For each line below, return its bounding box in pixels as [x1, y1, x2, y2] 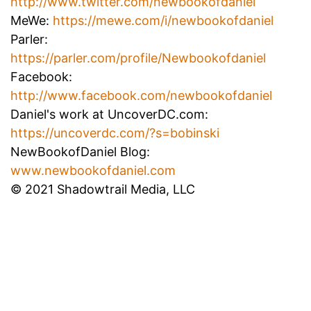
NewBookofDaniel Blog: [10, 144, 150, 160]
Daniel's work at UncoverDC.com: [10, 107, 208, 122]
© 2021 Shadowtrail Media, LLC [10, 182, 195, 197]
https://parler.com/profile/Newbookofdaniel [10, 51, 266, 66]
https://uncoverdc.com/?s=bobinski [10, 126, 219, 141]
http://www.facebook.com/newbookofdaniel [10, 88, 272, 103]
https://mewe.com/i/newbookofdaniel [53, 13, 274, 28]
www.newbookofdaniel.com [10, 163, 176, 178]
